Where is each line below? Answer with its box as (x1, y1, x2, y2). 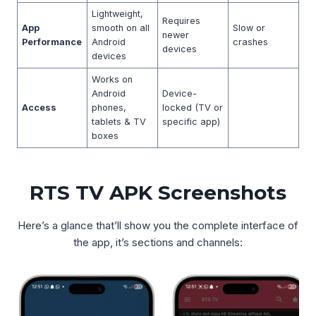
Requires (162, 16, 201, 26)
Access (22, 102, 57, 113)
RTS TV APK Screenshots (30, 181, 286, 205)
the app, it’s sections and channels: (73, 236, 243, 249)
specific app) (162, 116, 221, 127)
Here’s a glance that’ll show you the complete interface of (18, 219, 298, 232)
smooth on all (92, 23, 150, 33)
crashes (233, 37, 269, 47)
